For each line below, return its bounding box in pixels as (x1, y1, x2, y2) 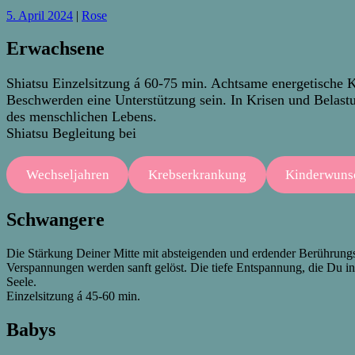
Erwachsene (6, 38, 105, 59)
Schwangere (6, 208, 105, 230)
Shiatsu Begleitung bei (6, 125, 136, 142)
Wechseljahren (25, 166, 109, 182)
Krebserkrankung (147, 166, 246, 182)
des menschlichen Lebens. (6, 109, 157, 125)
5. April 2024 (6, 8, 73, 22)
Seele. (6, 274, 36, 288)
